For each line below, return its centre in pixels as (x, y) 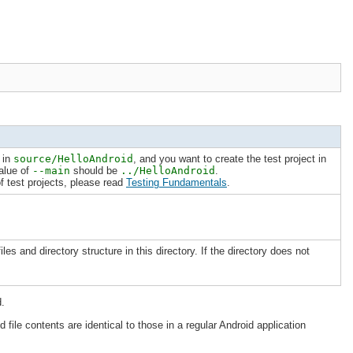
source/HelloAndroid (73, 158)
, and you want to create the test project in (230, 158)
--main (51, 170)
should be (95, 170)
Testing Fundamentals (176, 182)
